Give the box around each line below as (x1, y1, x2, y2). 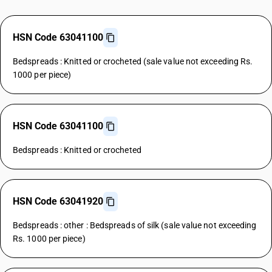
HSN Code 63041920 (13, 195, 103, 207)
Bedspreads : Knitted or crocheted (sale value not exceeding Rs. (13, 56, 253, 66)
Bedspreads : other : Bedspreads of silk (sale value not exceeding (13, 220, 257, 230)
